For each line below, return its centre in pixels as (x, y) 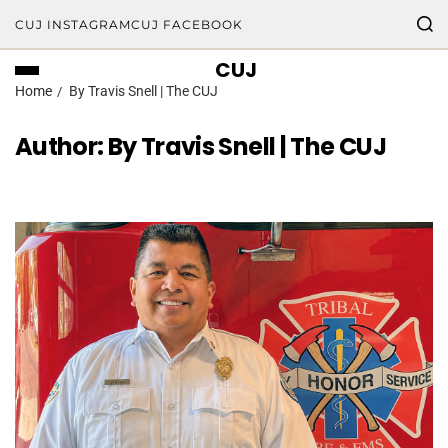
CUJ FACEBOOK (187, 24)
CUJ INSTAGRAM (73, 24)
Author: (61, 146)
